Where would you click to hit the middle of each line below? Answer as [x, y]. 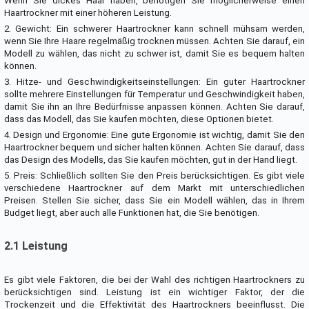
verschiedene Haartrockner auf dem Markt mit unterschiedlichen [154, 188]
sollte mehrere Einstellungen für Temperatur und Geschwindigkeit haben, [154, 94]
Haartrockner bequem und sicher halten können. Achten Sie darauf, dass [154, 148]
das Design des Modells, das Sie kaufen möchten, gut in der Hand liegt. [150, 160]
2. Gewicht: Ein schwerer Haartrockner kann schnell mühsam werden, [154, 29]
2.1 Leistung [36, 246]
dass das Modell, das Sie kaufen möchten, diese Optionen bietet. [139, 119]
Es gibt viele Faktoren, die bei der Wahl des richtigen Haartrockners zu [154, 280]
